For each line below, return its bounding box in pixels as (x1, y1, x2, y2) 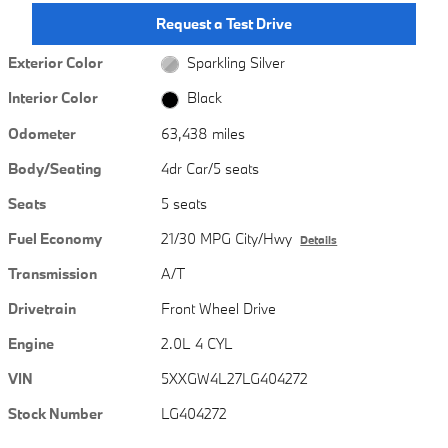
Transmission (8, 263, 97, 283)
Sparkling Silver (186, 53, 285, 73)
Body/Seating (8, 158, 102, 178)
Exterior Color (8, 53, 103, 73)
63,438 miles (161, 123, 246, 143)
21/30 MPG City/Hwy (161, 228, 293, 248)
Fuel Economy (8, 228, 102, 248)
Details (300, 232, 338, 247)
